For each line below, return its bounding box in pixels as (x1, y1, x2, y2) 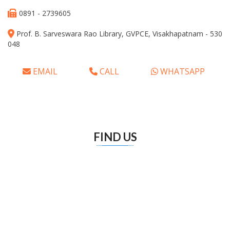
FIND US (93, 130, 137, 144)
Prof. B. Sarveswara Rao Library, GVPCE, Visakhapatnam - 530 (16, 28, 222, 39)
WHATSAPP (158, 65, 205, 77)
